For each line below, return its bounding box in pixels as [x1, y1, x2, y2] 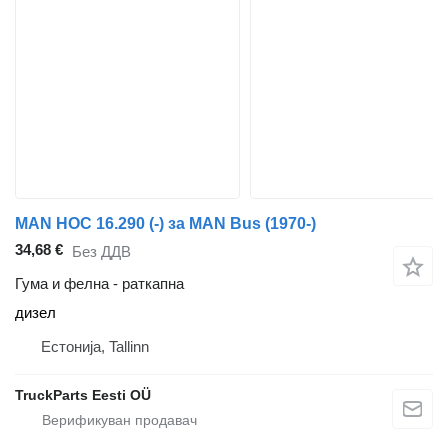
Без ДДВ [72, 242, 131, 260]
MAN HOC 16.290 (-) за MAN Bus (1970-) [15, 215, 316, 233]
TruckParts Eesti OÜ [15, 387, 151, 404]
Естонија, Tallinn [41, 338, 149, 356]
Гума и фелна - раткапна [15, 275, 184, 293]
